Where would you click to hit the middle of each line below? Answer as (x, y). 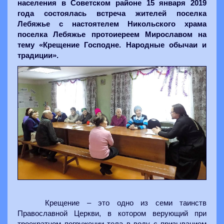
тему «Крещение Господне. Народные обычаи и (112, 45)
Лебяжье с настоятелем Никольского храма (112, 24)
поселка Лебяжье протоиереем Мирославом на (112, 34)
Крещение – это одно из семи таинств (126, 203)
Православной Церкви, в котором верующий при (112, 213)
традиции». (38, 55)
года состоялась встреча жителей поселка (112, 13)
